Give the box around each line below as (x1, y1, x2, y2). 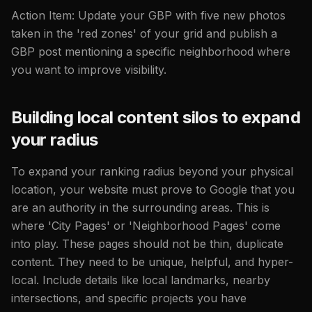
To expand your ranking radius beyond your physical (11, 164, 293, 178)
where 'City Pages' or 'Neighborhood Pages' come (11, 218, 281, 233)
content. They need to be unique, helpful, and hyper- (11, 254, 293, 269)
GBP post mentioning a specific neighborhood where (11, 44, 290, 58)
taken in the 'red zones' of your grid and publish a (11, 26, 277, 40)
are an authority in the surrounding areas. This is (11, 200, 270, 214)
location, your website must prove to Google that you (11, 182, 295, 196)
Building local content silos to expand (11, 107, 301, 127)
